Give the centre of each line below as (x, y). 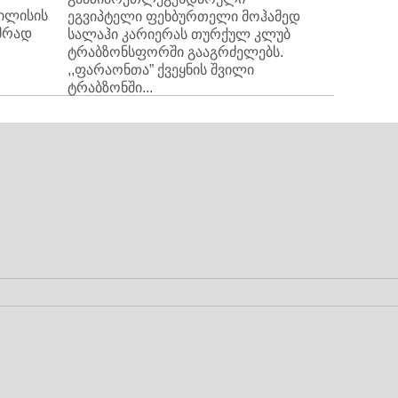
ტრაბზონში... (110, 88)
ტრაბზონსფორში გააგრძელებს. (175, 52)
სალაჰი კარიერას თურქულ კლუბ (179, 34)
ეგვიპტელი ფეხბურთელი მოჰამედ (184, 16)
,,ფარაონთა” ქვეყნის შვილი (161, 70)
